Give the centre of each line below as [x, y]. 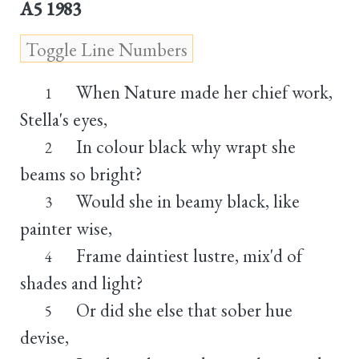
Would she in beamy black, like [188, 201]
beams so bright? [81, 173]
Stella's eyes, [64, 119]
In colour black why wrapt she [186, 146]
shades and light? [82, 282]
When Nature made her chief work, [204, 92]
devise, [44, 337]
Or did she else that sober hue [184, 310]
